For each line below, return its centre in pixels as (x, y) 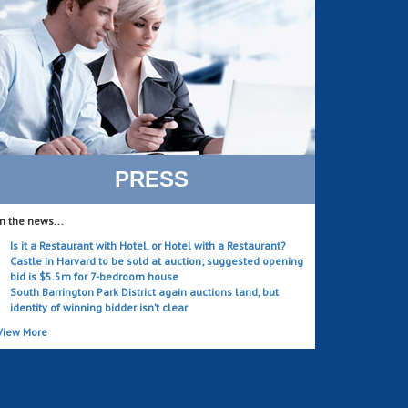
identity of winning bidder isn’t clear (99, 307)
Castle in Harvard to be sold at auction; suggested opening (157, 260)
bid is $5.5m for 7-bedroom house (94, 276)
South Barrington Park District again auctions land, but (144, 291)
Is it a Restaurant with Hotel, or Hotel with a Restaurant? (148, 245)
